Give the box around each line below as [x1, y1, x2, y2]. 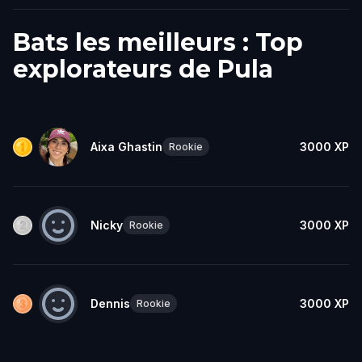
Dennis [90, 296, 130, 310]
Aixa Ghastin [90, 139, 162, 154]
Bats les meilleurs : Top [13, 27, 303, 57]
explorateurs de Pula [13, 53, 273, 84]
